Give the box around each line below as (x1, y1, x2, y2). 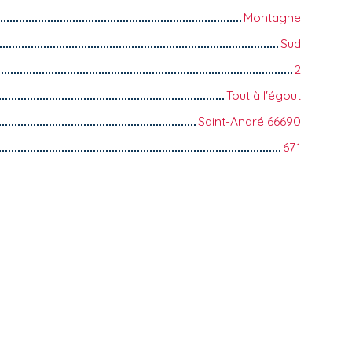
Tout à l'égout (226, 86, 301, 103)
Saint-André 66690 (198, 112, 301, 129)
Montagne (244, 9, 301, 25)
